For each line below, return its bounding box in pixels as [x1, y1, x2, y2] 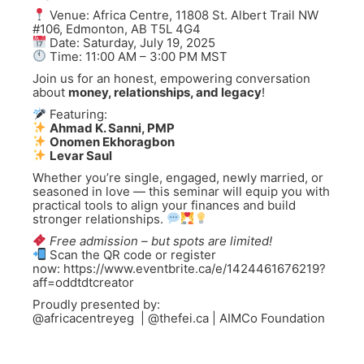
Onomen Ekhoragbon [50, 133, 175, 149]
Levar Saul [50, 147, 113, 163]
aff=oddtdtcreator [32, 274, 134, 290]
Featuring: [46, 106, 108, 122]
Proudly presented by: [32, 296, 160, 312]
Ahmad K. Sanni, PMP [50, 119, 175, 136]
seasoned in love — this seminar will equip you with [32, 183, 330, 199]
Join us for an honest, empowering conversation [32, 70, 310, 86]
